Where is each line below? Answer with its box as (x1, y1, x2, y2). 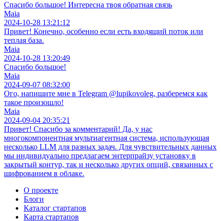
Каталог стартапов (24, 203, 86, 212)
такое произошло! (4, 98, 64, 107)
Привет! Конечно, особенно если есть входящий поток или (4, 27, 203, 36)
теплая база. (4, 36, 44, 44)
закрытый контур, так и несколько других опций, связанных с (4, 160, 213, 169)
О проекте (24, 185, 58, 194)
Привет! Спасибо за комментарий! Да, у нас (4, 124, 152, 133)
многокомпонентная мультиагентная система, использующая (4, 133, 209, 142)
